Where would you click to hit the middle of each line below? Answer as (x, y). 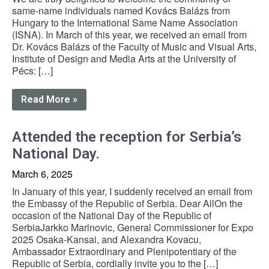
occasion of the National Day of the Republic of (112, 215)
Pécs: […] (32, 70)
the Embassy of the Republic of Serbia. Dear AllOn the (127, 203)
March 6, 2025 (42, 174)
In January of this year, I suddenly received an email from (132, 191)
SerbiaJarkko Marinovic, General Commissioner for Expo (133, 227)
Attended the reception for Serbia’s (127, 137)
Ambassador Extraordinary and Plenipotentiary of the (124, 251)
